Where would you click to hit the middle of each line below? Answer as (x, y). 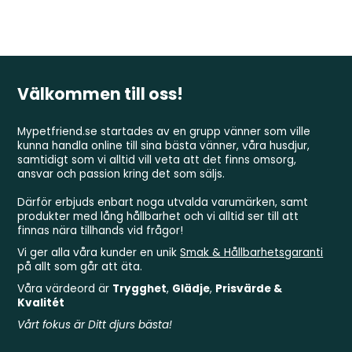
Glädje (191, 288)
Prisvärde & (249, 288)
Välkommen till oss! (101, 94)
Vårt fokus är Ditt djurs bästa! (95, 324)
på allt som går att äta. (80, 266)
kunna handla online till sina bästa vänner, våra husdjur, (164, 145)
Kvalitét (41, 302)
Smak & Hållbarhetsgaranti (252, 252)
